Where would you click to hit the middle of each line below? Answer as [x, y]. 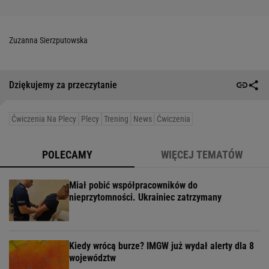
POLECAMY [67, 154]
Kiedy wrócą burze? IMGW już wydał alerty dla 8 [162, 246]
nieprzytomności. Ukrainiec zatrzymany [145, 197]
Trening [116, 119]
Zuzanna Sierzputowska [48, 40]
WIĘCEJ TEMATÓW [202, 154]
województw [92, 258]
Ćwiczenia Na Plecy [44, 119]
